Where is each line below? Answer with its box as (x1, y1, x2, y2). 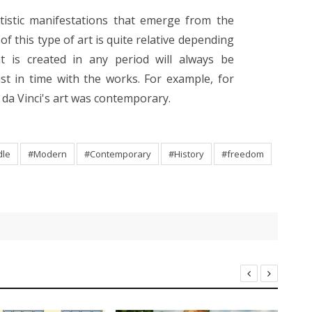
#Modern (28, 148, 67, 161)
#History (169, 148, 204, 161)
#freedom (221, 148, 264, 161)
